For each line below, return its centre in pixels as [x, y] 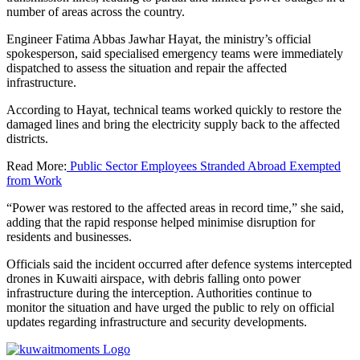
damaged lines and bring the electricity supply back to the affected [173, 124]
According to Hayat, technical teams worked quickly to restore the [174, 109]
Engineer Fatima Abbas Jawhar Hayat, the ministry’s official [159, 39]
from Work [34, 180]
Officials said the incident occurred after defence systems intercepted [179, 264]
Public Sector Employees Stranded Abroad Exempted [204, 166]
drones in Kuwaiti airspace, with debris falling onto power [153, 278]
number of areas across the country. [96, 11]
